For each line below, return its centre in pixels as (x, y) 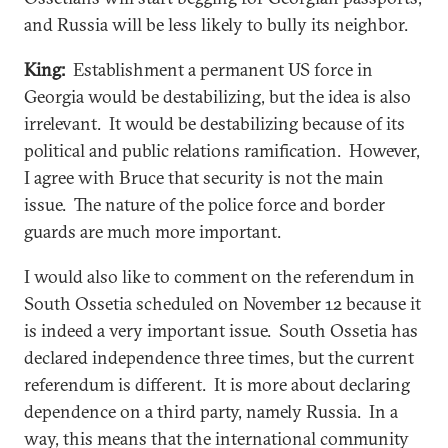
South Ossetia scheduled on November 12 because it (222, 303)
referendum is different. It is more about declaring (217, 384)
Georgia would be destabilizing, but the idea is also (217, 96)
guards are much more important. (152, 231)
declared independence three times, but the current (219, 357)
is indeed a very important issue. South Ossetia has (221, 330)
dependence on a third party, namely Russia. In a (211, 411)
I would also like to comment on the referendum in (219, 276)
